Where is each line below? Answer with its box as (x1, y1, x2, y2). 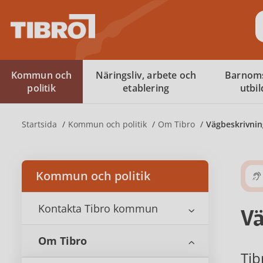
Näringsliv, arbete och (95, 69, 197, 82)
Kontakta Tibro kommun (38, 201, 158, 215)
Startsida (22, 119, 59, 130)
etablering (123, 82, 170, 95)
